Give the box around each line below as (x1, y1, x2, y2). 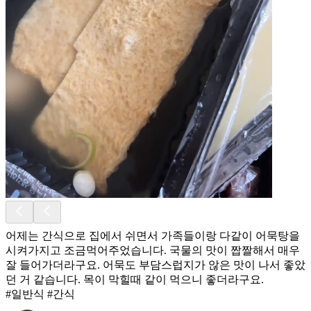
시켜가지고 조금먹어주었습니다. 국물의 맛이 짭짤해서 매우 (6, 244, 300, 256)
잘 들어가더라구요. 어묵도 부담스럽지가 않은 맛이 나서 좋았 (6, 258, 305, 271)
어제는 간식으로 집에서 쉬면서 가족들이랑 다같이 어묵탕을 (6, 229, 300, 242)
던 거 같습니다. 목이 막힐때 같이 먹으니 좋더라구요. (6, 273, 264, 285)
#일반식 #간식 (6, 287, 75, 300)
